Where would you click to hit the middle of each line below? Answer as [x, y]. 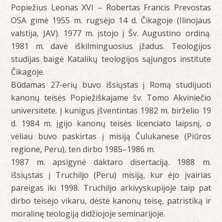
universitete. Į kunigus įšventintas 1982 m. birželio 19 [111, 111]
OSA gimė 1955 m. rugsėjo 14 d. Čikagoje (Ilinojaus [111, 21]
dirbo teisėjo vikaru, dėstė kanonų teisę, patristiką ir [111, 201]
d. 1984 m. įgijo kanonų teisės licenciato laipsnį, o [111, 124]
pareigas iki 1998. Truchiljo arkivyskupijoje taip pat [111, 188]
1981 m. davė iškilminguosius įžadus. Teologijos [111, 46]
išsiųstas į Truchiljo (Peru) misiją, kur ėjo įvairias [111, 175]
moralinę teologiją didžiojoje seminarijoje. [88, 214]
